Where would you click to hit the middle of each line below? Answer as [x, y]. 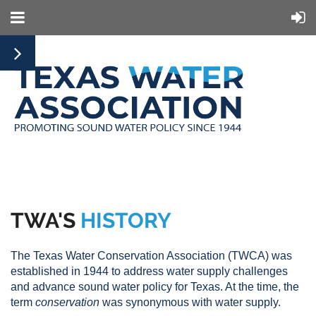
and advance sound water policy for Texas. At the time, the [155, 286]
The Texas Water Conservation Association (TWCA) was [151, 255]
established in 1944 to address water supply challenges [149, 271]
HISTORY [126, 220]
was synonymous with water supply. [190, 302]
